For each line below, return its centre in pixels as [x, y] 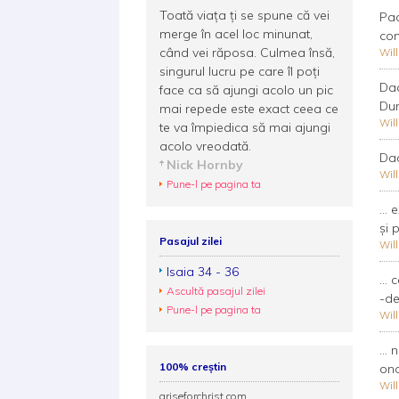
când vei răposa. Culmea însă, [248, 53]
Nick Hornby [205, 165]
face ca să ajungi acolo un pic [247, 90]
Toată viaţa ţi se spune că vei [245, 15]
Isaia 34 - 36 [203, 272]
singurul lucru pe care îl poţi [240, 71]
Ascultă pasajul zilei [216, 291]
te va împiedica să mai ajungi [245, 127]
